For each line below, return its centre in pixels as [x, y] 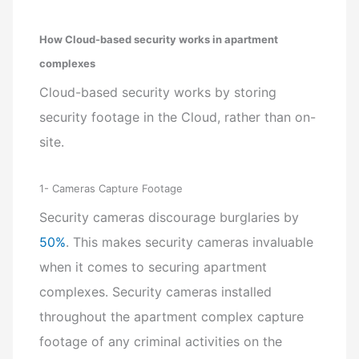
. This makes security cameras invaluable [190, 242]
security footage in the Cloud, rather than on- [178, 117]
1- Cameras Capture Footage [111, 188]
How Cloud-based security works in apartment [159, 39]
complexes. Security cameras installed [156, 291]
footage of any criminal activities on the [161, 341]
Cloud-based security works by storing [158, 92]
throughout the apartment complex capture [172, 316]
